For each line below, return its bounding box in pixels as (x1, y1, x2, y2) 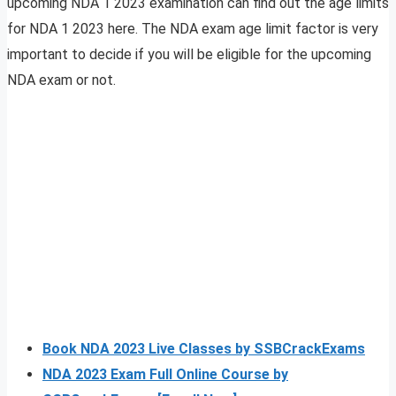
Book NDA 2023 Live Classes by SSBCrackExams (42, 340, 365, 358)
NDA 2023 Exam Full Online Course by (42, 366, 288, 384)
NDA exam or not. (7, 72, 119, 89)
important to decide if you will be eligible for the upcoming (7, 46, 371, 64)
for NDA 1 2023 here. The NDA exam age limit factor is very (7, 20, 378, 38)
